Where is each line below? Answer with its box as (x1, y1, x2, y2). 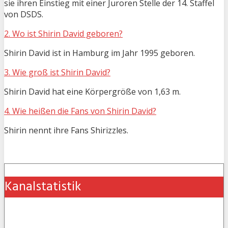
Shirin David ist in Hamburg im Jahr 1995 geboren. (4, 47, 195, 59)
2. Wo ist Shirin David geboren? (4, 27, 123, 39)
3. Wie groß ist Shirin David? (4, 66, 110, 78)
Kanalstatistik (5, 177, 81, 198)
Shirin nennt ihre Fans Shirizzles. (4, 124, 128, 136)
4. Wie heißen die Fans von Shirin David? (4, 105, 156, 117)
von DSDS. (4, 8, 43, 20)
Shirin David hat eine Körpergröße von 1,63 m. (4, 85, 181, 97)
